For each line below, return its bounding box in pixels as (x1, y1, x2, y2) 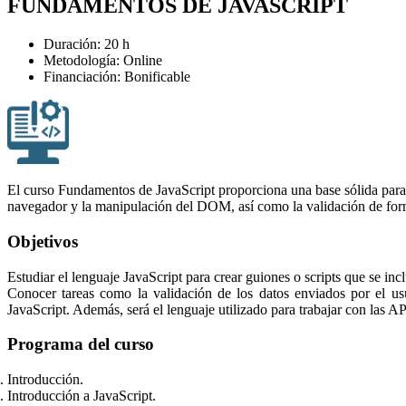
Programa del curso (7, 334, 154, 354)
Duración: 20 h (43, 35, 130, 52)
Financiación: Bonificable (43, 68, 190, 84)
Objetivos (7, 231, 78, 251)
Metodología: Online (43, 52, 162, 68)
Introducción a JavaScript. (7, 388, 156, 404)
